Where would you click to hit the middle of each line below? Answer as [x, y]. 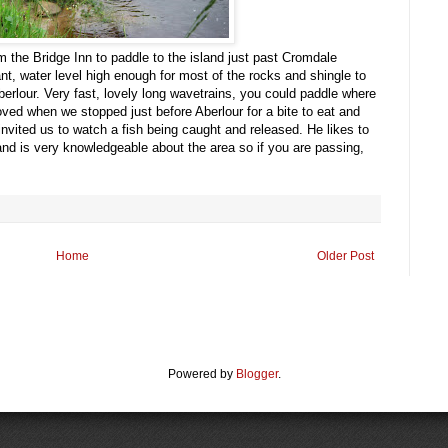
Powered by [201, 373]
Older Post [345, 255]
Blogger [256, 373]
